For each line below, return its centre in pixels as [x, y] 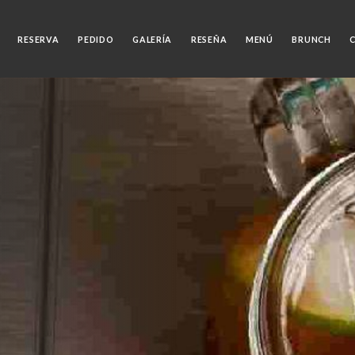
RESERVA [38, 39]
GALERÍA [153, 39]
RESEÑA [209, 39]
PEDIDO [96, 39]
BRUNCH [311, 39]
